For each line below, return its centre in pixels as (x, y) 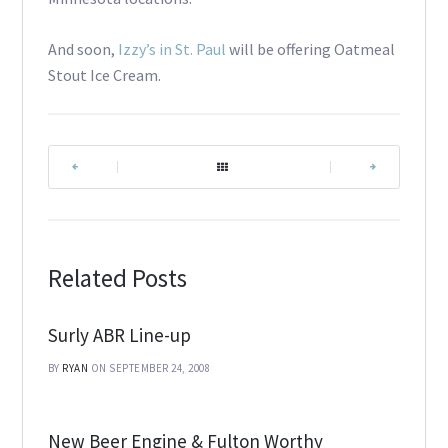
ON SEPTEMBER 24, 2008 (150, 368)
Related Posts (117, 278)
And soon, (82, 49)
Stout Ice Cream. (104, 75)
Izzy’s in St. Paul (173, 49)
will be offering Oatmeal (311, 49)
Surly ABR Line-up (119, 335)
